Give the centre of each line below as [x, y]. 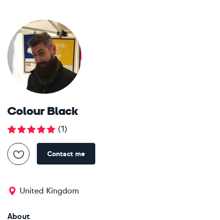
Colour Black [43, 112]
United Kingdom [49, 191]
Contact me [66, 154]
